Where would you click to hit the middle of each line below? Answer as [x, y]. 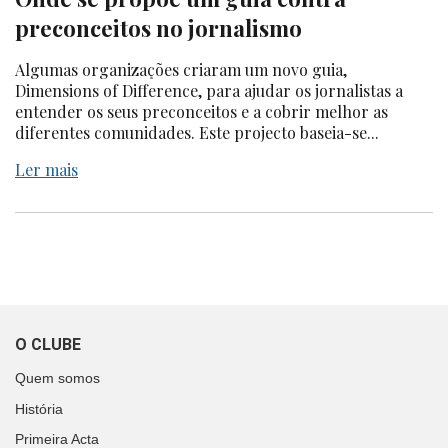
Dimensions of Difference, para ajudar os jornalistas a [209, 91]
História [39, 408]
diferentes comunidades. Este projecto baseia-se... [197, 133]
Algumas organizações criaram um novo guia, [181, 70]
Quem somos [57, 378]
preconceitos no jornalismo [158, 28]
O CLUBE [48, 345]
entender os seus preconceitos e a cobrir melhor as [201, 112]
